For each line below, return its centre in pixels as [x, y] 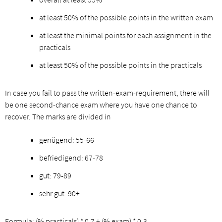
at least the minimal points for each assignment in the [125, 35]
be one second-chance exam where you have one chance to [101, 104]
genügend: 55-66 [67, 140]
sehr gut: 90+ [59, 194]
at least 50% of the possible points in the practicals [120, 65]
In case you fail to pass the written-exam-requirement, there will [107, 92]
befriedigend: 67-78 [71, 158]
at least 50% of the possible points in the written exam [126, 17]
